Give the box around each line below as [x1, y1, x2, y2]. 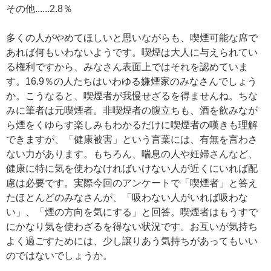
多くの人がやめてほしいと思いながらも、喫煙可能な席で [6, 32, 258, 43]
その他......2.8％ [6, 3, 73, 14]
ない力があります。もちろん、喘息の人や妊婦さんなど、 [6, 148, 258, 159]
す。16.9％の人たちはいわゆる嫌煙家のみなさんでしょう [6, 76, 257, 87]
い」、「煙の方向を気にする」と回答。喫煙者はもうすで [6, 206, 258, 217]
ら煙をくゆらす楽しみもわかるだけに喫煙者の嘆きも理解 [6, 119, 258, 130]
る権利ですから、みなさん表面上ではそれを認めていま [6, 61, 248, 72]
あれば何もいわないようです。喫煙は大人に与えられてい [6, 47, 258, 57]
